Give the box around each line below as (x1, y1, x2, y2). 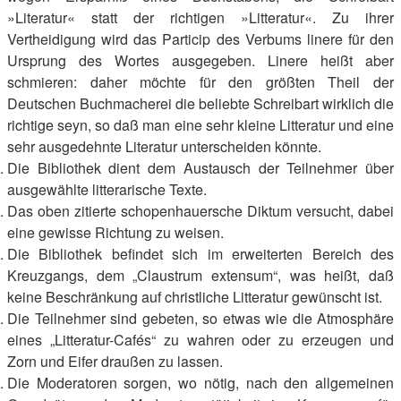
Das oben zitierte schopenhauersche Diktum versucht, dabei (7, 200, 394, 221)
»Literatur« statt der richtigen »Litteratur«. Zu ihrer (7, 7, 394, 28)
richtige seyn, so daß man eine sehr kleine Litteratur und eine (7, 115, 394, 135)
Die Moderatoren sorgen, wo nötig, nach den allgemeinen (7, 372, 394, 393)
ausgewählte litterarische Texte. (7, 179, 207, 200)
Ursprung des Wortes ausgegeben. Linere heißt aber (7, 50, 394, 71)
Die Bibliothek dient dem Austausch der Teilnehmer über (7, 158, 394, 178)
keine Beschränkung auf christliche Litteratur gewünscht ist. (7, 286, 382, 307)
